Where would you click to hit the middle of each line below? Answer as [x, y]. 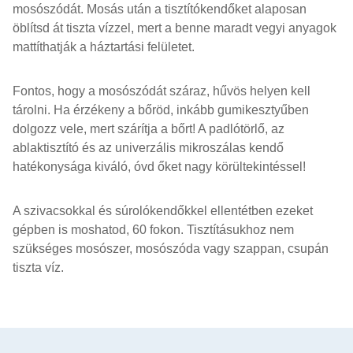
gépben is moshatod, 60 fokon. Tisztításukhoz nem [153, 230]
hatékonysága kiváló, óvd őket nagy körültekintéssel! [159, 167]
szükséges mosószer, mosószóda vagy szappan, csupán [171, 249]
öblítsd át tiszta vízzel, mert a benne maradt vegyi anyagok [175, 28]
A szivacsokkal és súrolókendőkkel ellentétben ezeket [163, 211]
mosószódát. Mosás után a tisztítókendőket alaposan [160, 9]
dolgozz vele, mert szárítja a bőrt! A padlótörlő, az [149, 129]
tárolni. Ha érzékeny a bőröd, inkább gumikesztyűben [161, 110]
